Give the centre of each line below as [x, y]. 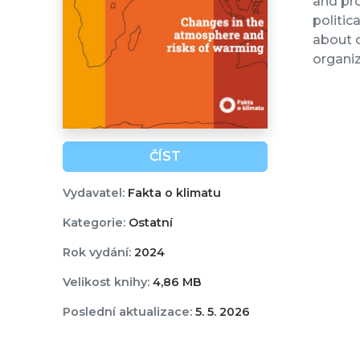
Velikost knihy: [106, 282]
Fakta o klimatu [172, 193]
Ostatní [149, 223]
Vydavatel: [93, 193]
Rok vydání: [96, 253]
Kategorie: [94, 223]
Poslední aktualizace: [127, 312]
